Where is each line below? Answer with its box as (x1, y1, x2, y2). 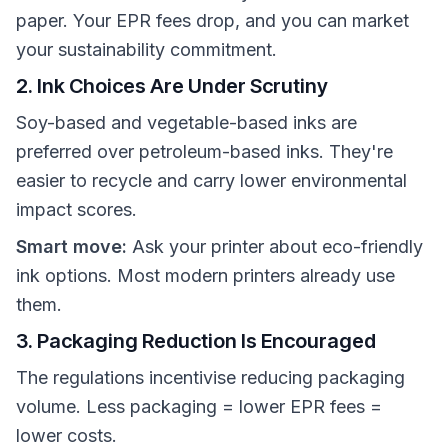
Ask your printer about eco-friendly (127, 236, 423, 257)
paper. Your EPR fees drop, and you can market (16, 10, 409, 31)
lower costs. (16, 425, 117, 446)
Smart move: (16, 236, 127, 257)
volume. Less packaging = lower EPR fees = (16, 396, 382, 417)
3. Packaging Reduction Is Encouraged (16, 329, 376, 353)
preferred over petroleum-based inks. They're (16, 141, 393, 162)
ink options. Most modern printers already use (16, 265, 395, 286)
